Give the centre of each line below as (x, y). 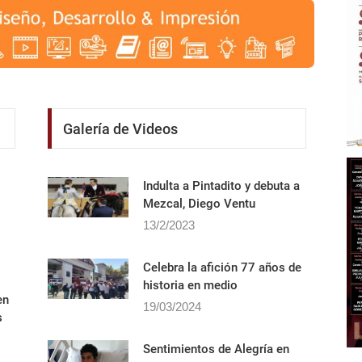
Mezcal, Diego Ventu (199, 236)
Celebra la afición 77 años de (222, 300)
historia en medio (190, 318)
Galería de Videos (120, 161)
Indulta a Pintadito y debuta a (221, 219)
